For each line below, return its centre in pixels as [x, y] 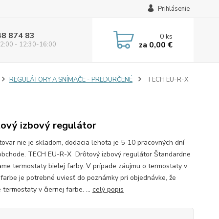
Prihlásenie [174, 9]
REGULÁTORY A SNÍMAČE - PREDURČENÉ [71, 80]
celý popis [108, 189]
